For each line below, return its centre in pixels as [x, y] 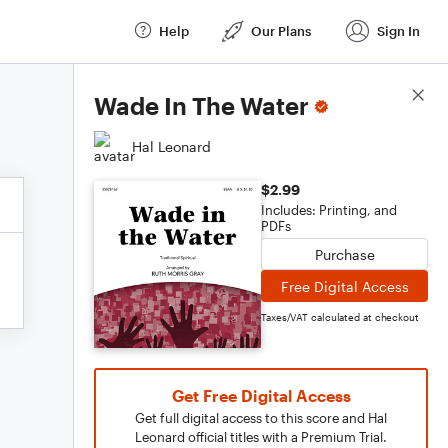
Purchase [344, 254]
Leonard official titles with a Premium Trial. [261, 437]
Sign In [398, 30]
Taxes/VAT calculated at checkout [340, 317]
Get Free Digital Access [261, 395]
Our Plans [281, 30]
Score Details [383, 96]
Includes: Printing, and [329, 210]
